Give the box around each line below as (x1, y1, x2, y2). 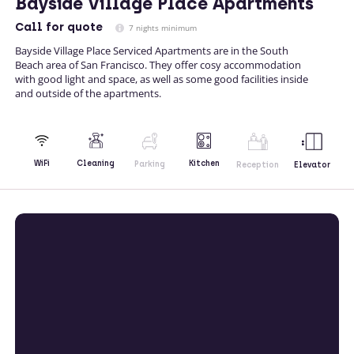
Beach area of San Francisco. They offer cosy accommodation (15, 57, 301, 72)
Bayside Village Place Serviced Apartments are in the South (15, 43, 288, 58)
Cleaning (77, 158, 115, 169)
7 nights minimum (126, 21, 197, 33)
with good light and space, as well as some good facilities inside (15, 71, 308, 86)
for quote (43, 20, 103, 34)
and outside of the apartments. (15, 85, 161, 100)
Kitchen (188, 157, 220, 168)
